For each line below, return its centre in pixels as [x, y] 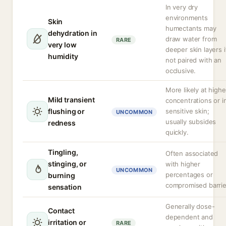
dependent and [189, 217]
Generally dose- [190, 206]
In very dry [182, 7]
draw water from [191, 39]
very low [62, 45]
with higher [183, 164]
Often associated [192, 153]
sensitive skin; [187, 111]
